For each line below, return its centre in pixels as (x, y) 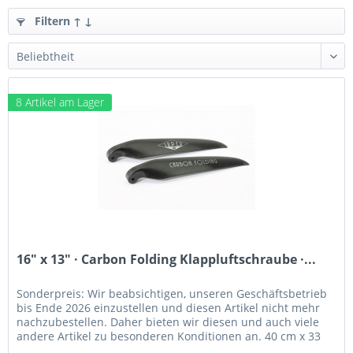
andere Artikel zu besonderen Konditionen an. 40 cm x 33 (169, 336)
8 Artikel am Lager (60, 102)
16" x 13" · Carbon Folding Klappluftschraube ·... (167, 260)
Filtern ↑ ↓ (62, 21)
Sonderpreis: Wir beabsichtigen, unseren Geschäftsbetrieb (172, 294)
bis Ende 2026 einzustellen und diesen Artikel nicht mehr (169, 308)
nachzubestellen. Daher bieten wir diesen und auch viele (168, 322)
